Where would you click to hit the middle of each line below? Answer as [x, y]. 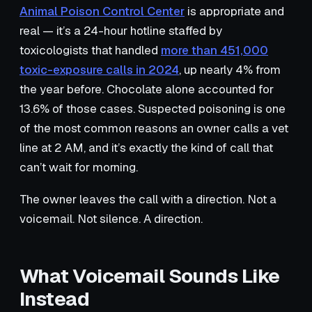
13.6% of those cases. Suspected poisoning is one [153, 108]
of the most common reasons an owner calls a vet [154, 128]
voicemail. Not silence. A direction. [111, 218]
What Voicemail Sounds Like [150, 275]
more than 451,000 [214, 50]
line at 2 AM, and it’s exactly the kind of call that [146, 147]
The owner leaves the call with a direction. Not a [148, 199]
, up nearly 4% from [230, 69]
